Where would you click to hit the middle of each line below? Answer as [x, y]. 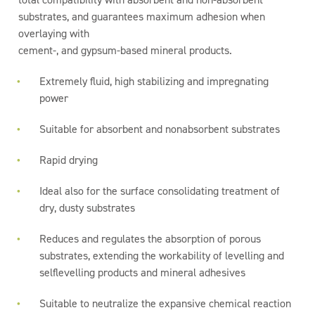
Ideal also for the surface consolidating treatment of [160, 191]
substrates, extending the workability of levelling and [162, 256]
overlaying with [54, 33]
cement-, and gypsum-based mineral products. [126, 50]
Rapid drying [69, 160]
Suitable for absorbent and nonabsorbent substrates [160, 129]
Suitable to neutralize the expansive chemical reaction [166, 303]
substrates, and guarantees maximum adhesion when [142, 17]
